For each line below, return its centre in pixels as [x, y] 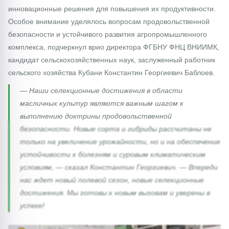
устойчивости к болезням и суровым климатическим [113, 154]
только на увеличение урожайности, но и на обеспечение [120, 141]
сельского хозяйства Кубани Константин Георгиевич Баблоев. [111, 72]
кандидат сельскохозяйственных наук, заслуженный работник [112, 60]
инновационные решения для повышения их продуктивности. [112, 8]
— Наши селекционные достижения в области [101, 90]
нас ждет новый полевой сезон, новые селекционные [112, 180]
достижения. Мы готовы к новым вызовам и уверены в [115, 192]
